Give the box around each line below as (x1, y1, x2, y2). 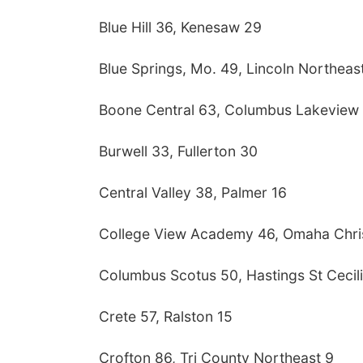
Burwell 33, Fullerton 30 (99, 143, 258, 160)
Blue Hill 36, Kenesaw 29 (99, 19, 262, 36)
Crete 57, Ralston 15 (99, 308, 233, 325)
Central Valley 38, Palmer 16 (99, 184, 287, 201)
